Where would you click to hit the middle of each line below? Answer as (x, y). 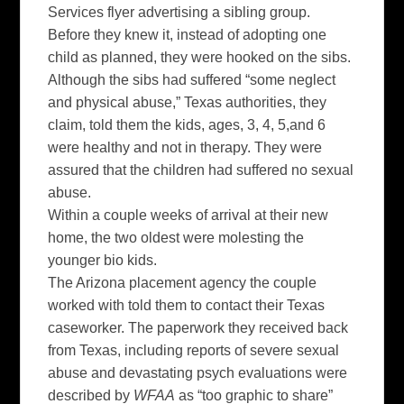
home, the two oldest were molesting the (176, 237)
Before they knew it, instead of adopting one (188, 34)
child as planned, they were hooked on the (185, 57)
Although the (91, 79)
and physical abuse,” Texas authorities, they (188, 102)
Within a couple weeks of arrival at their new (188, 215)
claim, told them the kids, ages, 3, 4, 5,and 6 (187, 124)
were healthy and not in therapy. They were (185, 147)
